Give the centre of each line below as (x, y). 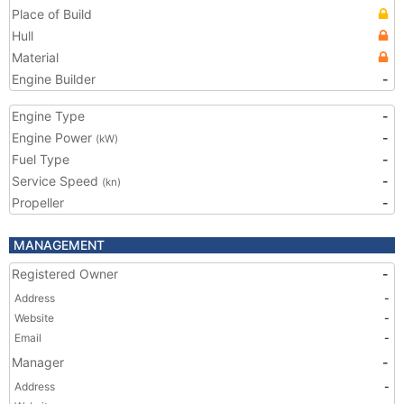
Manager (38, 362)
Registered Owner (65, 274)
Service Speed (57, 181)
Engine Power (54, 138)
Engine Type (48, 116)
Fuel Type (41, 159)
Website (34, 318)
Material (35, 57)
